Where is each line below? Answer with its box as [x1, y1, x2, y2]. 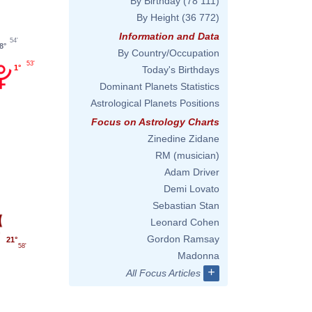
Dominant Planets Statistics [100, 81, 219, 92]
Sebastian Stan [153, 200, 219, 211]
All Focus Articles [126, 267, 201, 279]
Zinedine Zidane [148, 133, 219, 144]
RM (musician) [155, 150, 219, 161]
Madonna [178, 250, 219, 261]
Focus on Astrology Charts [91, 116, 219, 127]
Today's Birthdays [142, 64, 219, 75]
